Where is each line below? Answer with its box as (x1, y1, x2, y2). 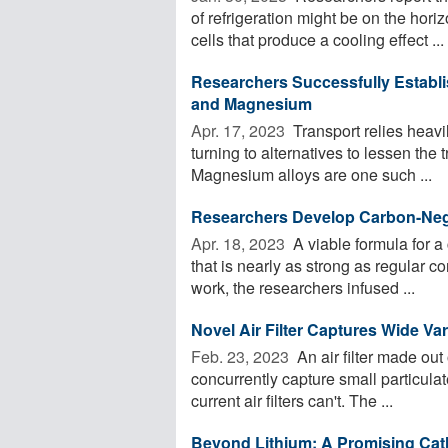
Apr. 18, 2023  (191, 231, 289, 255)
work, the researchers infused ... (191, 275, 415, 299)
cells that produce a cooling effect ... (191, 27, 444, 51)
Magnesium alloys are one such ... (191, 162, 432, 186)
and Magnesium (191, 91, 312, 115)
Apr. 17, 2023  (191, 118, 289, 142)
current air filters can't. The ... (191, 388, 393, 412)
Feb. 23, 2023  (191, 344, 293, 368)
